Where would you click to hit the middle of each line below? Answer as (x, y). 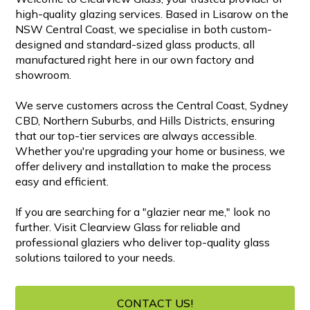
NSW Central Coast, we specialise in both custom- (144, 29)
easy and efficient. (62, 182)
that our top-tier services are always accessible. (136, 136)
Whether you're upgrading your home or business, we (151, 151)
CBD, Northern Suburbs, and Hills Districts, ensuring (145, 121)
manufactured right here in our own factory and (135, 60)
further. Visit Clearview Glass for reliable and (128, 227)
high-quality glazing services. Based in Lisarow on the (152, 14)
